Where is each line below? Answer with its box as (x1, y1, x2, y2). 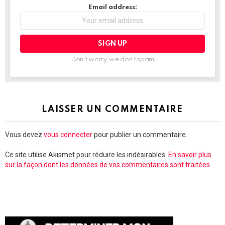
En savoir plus (168, 150, 211, 159)
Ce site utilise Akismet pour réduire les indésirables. (5, 150, 168, 159)
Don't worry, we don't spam (71, 56, 154, 63)
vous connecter (44, 130, 92, 139)
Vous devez (5, 130, 44, 139)
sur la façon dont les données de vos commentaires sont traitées (5, 160, 210, 169)
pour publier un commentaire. (92, 130, 187, 139)
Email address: (88, 4, 137, 11)
